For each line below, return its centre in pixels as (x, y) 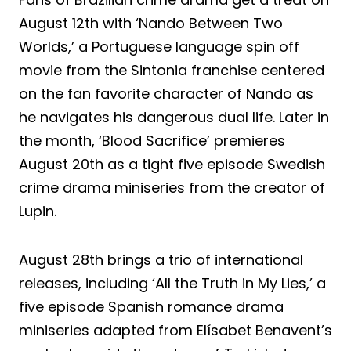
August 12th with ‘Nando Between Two (151, 23)
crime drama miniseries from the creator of (172, 187)
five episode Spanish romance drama (151, 306)
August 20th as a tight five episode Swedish (172, 164)
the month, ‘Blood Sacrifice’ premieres (152, 140)
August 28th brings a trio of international (161, 259)
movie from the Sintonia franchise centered (172, 70)
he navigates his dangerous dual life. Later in (174, 117)
